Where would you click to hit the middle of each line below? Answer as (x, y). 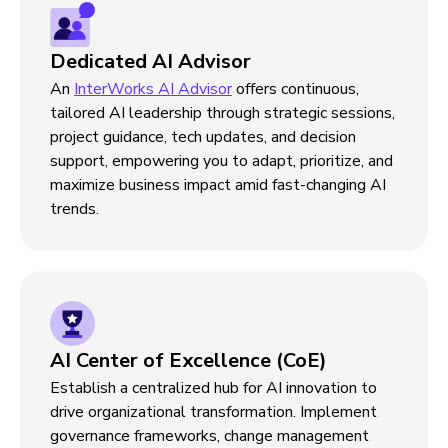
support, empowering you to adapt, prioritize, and (221, 161)
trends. (74, 209)
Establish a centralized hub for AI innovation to (213, 388)
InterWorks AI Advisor (153, 89)
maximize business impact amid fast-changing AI (218, 185)
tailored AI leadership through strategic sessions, (222, 113)
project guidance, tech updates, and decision (203, 137)
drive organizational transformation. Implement (213, 412)
